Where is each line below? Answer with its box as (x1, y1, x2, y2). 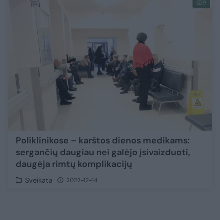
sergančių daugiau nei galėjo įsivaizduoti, (16, 146, 190, 159)
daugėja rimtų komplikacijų (16, 158, 132, 170)
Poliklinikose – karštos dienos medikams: (16, 135, 190, 147)
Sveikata (25, 176, 53, 185)
